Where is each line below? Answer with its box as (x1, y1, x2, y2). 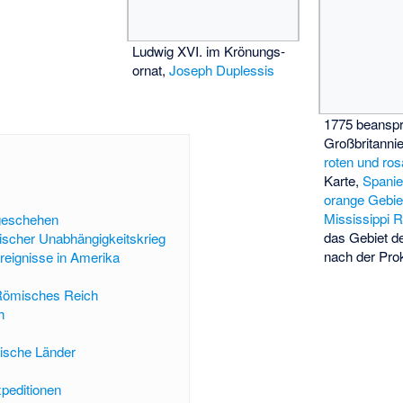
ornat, (131, 59, 169, 79)
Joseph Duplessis (168, 59, 274, 79)
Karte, (324, 171, 363, 191)
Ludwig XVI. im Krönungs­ (131, 40, 285, 60)
